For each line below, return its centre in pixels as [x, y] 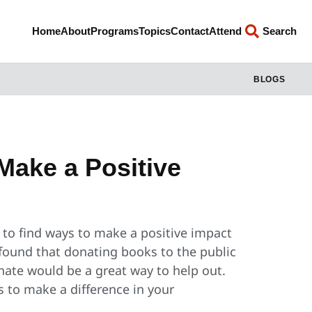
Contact [189, 31]
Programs [114, 31]
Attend [225, 31]
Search [279, 31]
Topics [154, 31]
